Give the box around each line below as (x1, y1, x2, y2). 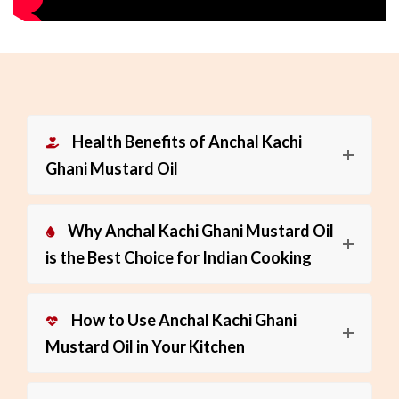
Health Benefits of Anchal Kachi (72, 131, 302, 151)
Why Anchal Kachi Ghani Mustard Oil (68, 220, 334, 240)
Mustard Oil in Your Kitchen (45, 336, 245, 356)
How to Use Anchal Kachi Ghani (71, 309, 297, 330)
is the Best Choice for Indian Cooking (45, 247, 312, 267)
